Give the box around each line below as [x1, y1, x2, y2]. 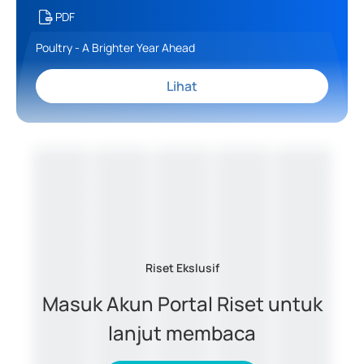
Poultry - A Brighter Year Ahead [36, 40, 195, 56]
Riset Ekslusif [145, 260, 219, 276]
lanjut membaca [108, 319, 256, 347]
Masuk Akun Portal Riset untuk [41, 290, 323, 318]
